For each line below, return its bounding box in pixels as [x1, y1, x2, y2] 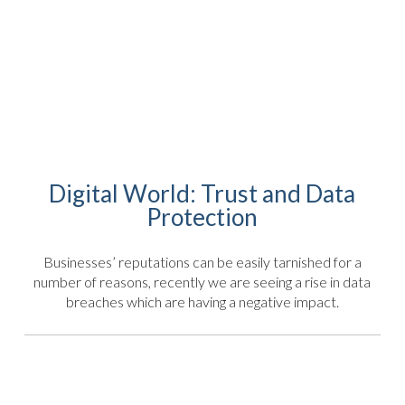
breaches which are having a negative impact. [65, 292, 339, 310]
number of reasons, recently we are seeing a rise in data [33, 272, 372, 290]
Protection [146, 202, 259, 232]
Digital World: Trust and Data [49, 179, 356, 209]
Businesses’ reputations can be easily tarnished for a [42, 252, 362, 270]
